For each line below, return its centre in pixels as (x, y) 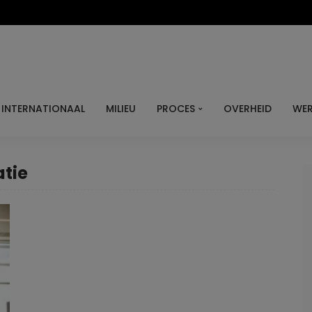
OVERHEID (248, 109)
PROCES (176, 109)
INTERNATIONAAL (43, 109)
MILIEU (121, 109)
